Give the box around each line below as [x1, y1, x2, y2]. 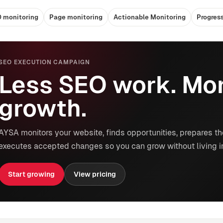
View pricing [74, 170, 116, 178]
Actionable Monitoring [113, 13, 186, 21]
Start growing [8, 170, 55, 178]
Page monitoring [49, 13, 103, 21]
